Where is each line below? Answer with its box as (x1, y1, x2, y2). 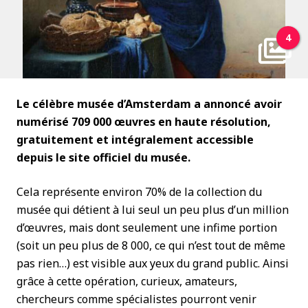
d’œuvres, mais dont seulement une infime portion (16, 220, 277, 235)
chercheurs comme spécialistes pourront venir (16, 291, 256, 307)
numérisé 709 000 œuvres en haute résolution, (16, 114, 271, 129)
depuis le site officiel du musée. (16, 150, 196, 165)
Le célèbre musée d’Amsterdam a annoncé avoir (16, 96, 282, 111)
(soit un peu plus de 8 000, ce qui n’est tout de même (16, 238, 285, 253)
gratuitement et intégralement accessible (16, 132, 254, 147)
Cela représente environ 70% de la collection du (16, 184, 262, 199)
